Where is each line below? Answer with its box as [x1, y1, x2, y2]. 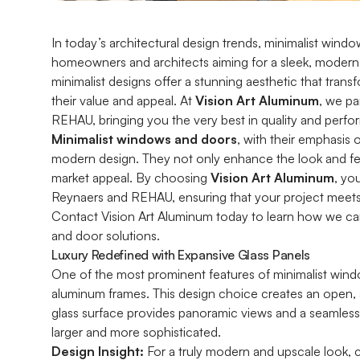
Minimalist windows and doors [51, 131, 237, 147]
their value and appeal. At [51, 92, 195, 108]
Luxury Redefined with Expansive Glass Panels [51, 247, 310, 263]
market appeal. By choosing [51, 170, 211, 186]
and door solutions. [51, 227, 160, 243]
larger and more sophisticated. [51, 324, 221, 340]
